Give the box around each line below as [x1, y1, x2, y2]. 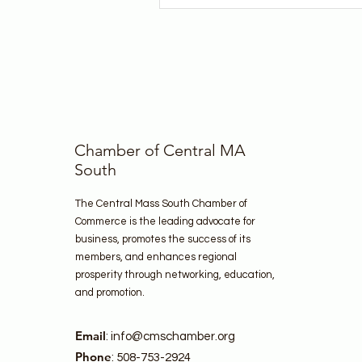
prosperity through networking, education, [75, 269, 275, 280]
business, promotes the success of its [75, 234, 250, 245]
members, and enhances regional [75, 251, 237, 263]
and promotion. [75, 287, 145, 298]
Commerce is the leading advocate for [75, 216, 255, 227]
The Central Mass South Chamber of [75, 198, 247, 209]
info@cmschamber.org [111, 330, 235, 343]
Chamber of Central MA [74, 141, 246, 160]
